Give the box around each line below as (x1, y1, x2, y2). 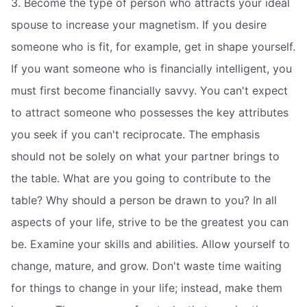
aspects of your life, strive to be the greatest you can (11, 215, 288, 230)
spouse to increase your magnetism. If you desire (11, 18, 267, 32)
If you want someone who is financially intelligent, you (11, 62, 292, 76)
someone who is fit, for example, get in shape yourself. (11, 40, 295, 54)
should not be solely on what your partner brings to (11, 149, 280, 164)
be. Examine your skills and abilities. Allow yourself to (11, 237, 290, 251)
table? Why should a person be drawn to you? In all (11, 193, 277, 208)
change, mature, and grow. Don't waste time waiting (11, 259, 282, 273)
